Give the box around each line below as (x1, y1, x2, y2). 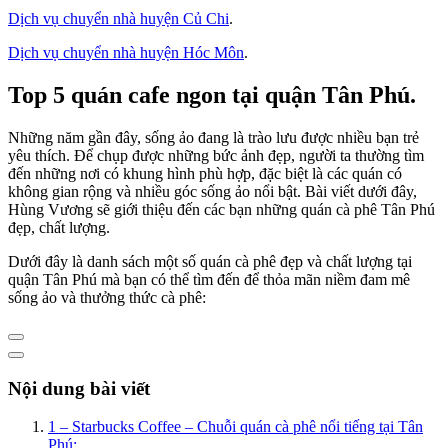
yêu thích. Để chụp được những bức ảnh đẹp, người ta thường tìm (8, 146, 424, 164)
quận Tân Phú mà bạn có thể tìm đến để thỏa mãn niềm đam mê (8, 270, 410, 288)
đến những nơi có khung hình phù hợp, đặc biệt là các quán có (8, 164, 402, 182)
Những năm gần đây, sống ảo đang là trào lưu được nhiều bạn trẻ (8, 128, 419, 146)
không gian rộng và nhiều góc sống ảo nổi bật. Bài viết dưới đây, (8, 182, 417, 200)
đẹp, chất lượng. (8, 218, 110, 236)
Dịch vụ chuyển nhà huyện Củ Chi (8, 10, 229, 27)
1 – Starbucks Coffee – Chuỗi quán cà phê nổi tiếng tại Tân (48, 418, 423, 436)
